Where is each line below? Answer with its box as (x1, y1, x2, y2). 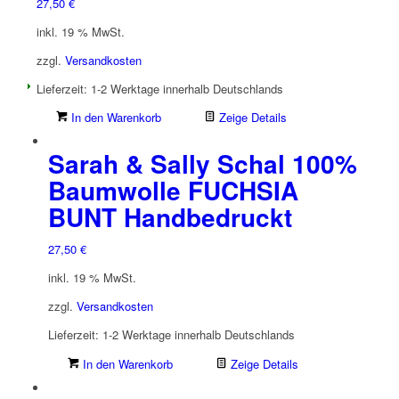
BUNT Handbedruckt (47, 199, 292, 236)
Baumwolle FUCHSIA (47, 172, 298, 209)
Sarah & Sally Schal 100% (47, 145, 357, 183)
